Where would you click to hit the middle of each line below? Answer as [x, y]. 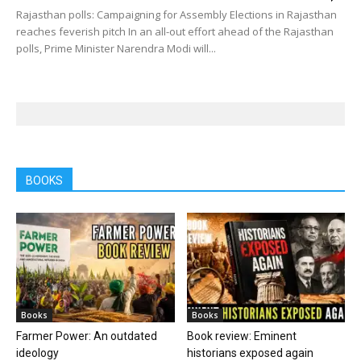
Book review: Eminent [241, 336]
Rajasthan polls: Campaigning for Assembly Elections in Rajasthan [176, 15]
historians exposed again [250, 353]
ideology [37, 353]
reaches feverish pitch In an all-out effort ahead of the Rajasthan [175, 32]
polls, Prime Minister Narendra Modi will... [116, 49]
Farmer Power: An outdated [87, 336]
